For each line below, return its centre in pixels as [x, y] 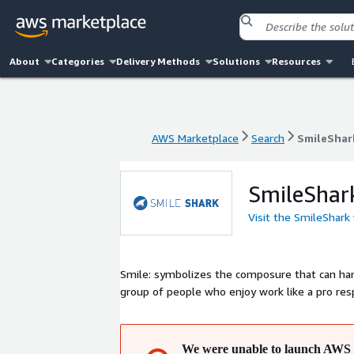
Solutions [236, 61]
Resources [296, 61]
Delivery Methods [158, 61]
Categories [78, 61]
